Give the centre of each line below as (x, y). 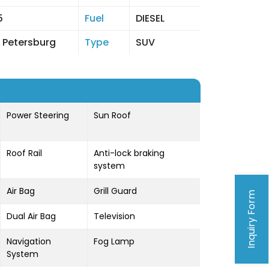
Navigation (29, 241)
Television (114, 216)
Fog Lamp (114, 241)
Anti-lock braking (129, 153)
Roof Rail (24, 153)
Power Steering (38, 115)
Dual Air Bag (31, 216)
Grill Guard (115, 191)
